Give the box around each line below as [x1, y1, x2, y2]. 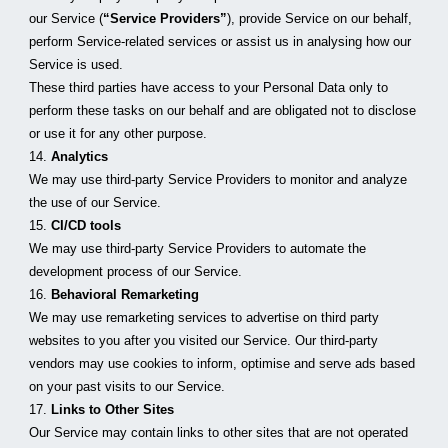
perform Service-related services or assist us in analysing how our [29, 34, 412, 49]
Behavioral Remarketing [51, 287, 200, 302]
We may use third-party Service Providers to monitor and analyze [29, 172, 408, 187]
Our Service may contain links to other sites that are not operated [29, 425, 409, 440]
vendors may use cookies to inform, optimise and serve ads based [29, 356, 416, 371]
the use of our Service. [29, 195, 162, 210]
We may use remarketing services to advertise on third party [29, 310, 380, 325]
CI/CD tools [51, 218, 122, 233]
